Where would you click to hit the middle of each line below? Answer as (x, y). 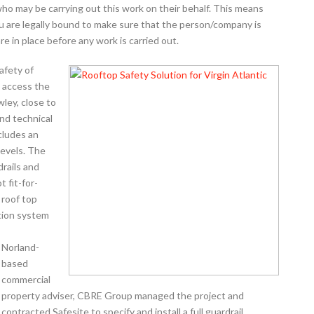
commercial (26, 279)
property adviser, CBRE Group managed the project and (123, 295)
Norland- (21, 247)
